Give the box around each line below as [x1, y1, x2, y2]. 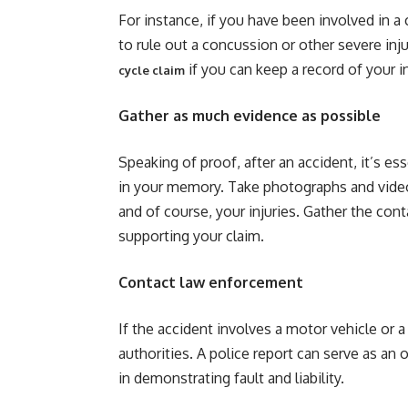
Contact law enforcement [118, 273, 303, 291]
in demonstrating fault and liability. [118, 369, 344, 387]
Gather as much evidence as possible [118, 107, 381, 125]
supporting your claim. [118, 227, 264, 245]
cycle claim [118, 63, 185, 77]
